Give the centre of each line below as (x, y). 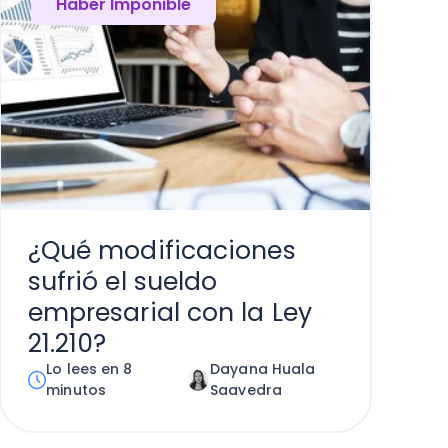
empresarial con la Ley (169, 312)
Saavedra (246, 390)
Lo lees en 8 (89, 369)
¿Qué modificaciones (161, 250)
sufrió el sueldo (122, 281)
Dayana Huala (263, 369)
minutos (76, 390)
